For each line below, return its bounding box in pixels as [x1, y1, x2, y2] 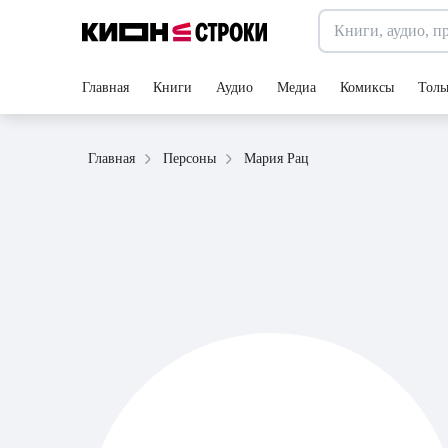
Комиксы [340, 80, 394, 95]
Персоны [163, 151, 216, 166]
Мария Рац [244, 150, 309, 166]
